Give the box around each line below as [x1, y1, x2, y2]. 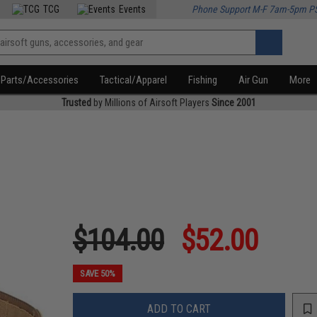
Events [119, 4, 146, 15]
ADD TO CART [147, 301, 212, 316]
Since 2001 [211, 97, 256, 108]
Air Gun [238, 74, 269, 86]
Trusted [61, 97, 91, 108]
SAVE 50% [80, 268, 116, 279]
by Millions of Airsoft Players [91, 97, 212, 108]
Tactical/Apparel [100, 74, 168, 86]
